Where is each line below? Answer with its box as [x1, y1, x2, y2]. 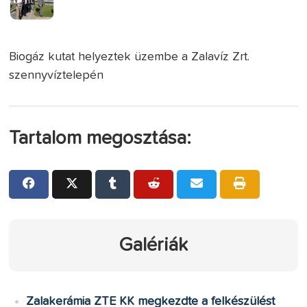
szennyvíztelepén [9, 69, 104, 82]
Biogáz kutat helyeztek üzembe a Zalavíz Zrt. [9, 51, 250, 64]
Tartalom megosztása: [9, 129, 192, 149]
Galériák [119, 236, 188, 256]
